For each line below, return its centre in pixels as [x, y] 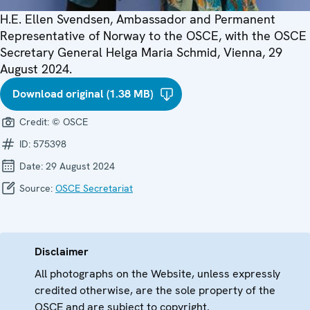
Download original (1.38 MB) [83, 94]
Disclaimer [62, 252]
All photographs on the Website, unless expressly [157, 274]
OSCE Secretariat [94, 188]
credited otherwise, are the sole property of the [155, 290]
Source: [36, 188]
